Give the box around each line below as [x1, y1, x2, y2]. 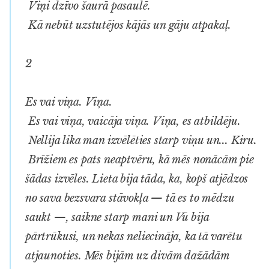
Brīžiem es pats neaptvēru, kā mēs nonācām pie [25, 153, 254, 166]
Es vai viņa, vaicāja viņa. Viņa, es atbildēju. [25, 114, 241, 128]
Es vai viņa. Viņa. [25, 95, 112, 109]
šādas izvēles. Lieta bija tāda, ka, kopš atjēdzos [25, 172, 249, 186]
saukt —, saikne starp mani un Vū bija [25, 210, 209, 224]
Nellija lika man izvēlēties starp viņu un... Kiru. [25, 133, 257, 147]
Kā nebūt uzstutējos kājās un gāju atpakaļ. [25, 18, 232, 32]
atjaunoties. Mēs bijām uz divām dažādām [25, 249, 229, 262]
